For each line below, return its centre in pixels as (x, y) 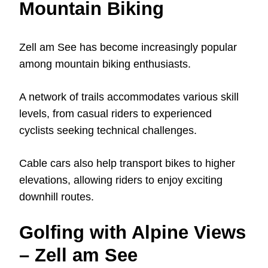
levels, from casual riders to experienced (115, 114)
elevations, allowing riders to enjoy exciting (121, 180)
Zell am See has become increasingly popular (128, 48)
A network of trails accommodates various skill (129, 97)
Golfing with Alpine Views (133, 233)
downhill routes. (57, 197)
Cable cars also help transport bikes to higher (127, 164)
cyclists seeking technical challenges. (108, 131)
